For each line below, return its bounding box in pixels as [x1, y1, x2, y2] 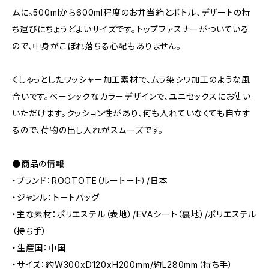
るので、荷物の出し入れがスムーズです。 [12, 125, 164, 136]
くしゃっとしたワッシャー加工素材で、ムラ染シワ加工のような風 [12, 74, 250, 85]
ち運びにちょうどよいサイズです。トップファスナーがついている [12, 24, 249, 35]
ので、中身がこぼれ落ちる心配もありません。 [12, 41, 181, 52]
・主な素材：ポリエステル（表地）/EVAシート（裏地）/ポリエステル [12, 209, 257, 220]
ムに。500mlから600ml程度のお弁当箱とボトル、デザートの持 [12, 7, 251, 18]
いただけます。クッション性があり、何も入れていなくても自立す [12, 108, 251, 119]
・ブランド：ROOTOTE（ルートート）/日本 [12, 175, 168, 186]
